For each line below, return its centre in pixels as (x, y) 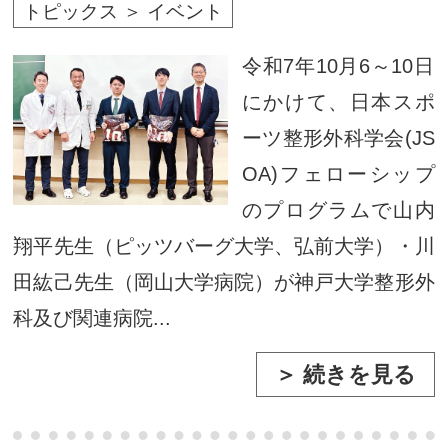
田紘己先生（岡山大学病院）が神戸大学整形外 (224, 282)
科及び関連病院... (92, 318)
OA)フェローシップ (338, 174)
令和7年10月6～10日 (338, 66)
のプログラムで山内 (338, 210)
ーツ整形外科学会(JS (338, 138)
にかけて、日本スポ (338, 102)
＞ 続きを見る (345, 374)
